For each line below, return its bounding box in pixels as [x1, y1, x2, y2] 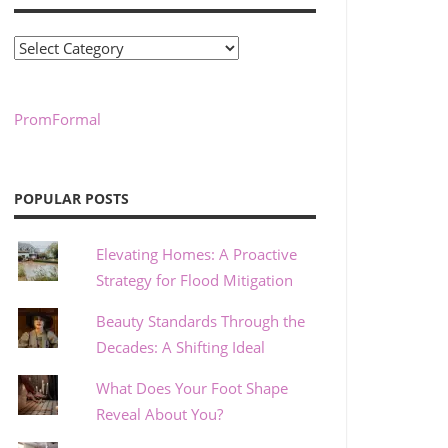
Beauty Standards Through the [96, 311, 306, 332]
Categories [12, 37, 85, 58]
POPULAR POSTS [13, 188, 129, 208]
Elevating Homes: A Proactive [96, 244, 298, 265]
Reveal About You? [96, 404, 224, 425]
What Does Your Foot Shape [96, 378, 289, 399]
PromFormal [13, 109, 101, 130]
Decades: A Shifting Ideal [96, 337, 266, 358]
